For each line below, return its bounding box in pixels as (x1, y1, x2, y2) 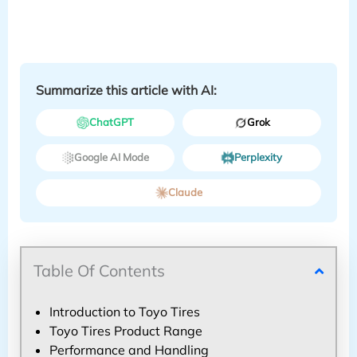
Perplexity (234, 151, 283, 164)
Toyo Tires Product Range (49, 322, 202, 339)
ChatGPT (88, 116, 134, 129)
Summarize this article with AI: (35, 81, 217, 98)
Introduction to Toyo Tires (49, 303, 200, 320)
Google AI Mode (73, 151, 149, 164)
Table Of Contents (33, 260, 165, 280)
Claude (167, 186, 202, 199)
